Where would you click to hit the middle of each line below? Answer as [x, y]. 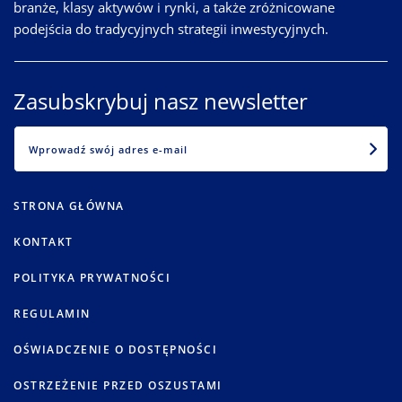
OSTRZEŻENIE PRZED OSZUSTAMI [118, 386]
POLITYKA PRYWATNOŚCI [92, 278]
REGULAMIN [52, 314]
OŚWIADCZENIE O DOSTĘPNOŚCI [115, 350]
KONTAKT [44, 242]
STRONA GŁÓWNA [69, 206]
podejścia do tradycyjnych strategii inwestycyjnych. [171, 28]
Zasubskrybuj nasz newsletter [161, 100]
